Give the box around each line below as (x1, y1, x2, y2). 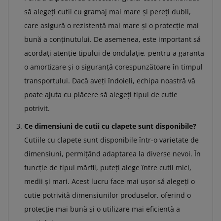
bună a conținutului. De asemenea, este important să (24, 34, 201, 44)
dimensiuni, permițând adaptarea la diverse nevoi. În (24, 148, 201, 158)
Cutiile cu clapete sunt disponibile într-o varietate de (24, 135, 199, 145)
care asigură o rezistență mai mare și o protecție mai (24, 20, 199, 30)
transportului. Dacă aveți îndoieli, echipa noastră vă (24, 75, 195, 85)
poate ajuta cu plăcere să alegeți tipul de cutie (24, 89, 178, 99)
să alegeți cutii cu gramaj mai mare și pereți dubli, (24, 6, 191, 16)
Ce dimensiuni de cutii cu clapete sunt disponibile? (24, 121, 196, 131)
